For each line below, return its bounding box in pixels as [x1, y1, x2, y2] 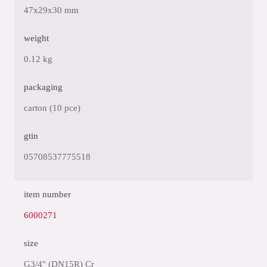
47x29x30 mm [24, 5, 79, 15]
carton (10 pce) [24, 103, 80, 113]
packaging [24, 82, 63, 92]
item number [24, 190, 71, 199]
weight [24, 33, 49, 43]
